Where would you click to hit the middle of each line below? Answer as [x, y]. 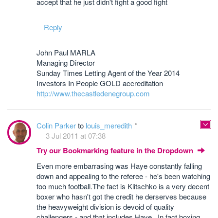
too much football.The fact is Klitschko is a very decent [123, 186]
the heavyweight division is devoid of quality [105, 207]
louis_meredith [109, 125]
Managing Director [66, 63]
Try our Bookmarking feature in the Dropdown [116, 150]
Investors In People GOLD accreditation [100, 83]
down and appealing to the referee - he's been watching [123, 176]
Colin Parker [57, 125]
